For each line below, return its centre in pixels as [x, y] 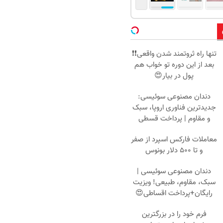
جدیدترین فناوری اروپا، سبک [174, 108]
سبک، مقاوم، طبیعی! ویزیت [174, 182]
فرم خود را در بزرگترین [174, 214]
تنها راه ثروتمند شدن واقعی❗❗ [174, 54]
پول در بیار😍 [174, 76]
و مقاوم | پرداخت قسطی [174, 118]
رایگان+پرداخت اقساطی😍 [174, 193]
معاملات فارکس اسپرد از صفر [174, 139]
